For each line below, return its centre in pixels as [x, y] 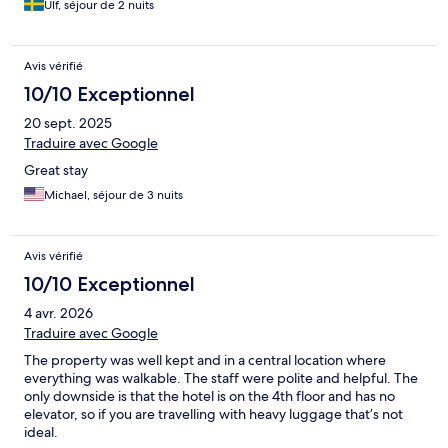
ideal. [41, 432]
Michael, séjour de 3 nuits [113, 195]
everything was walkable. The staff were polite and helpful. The [221, 378]
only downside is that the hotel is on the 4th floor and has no [209, 396]
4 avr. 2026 [58, 313]
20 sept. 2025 [68, 123]
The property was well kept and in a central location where [205, 360]
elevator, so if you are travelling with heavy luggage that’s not [213, 414]
